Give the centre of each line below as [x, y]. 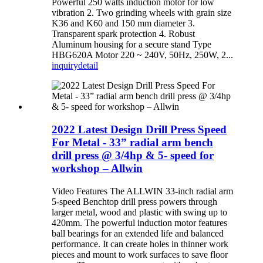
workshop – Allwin [97, 168]
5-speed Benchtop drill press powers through [134, 201]
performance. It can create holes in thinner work [140, 244]
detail [88, 66]
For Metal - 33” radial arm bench [132, 142]
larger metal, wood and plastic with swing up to [139, 212]
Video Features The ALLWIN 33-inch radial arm [142, 191]
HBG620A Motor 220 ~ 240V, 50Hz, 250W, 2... [142, 55]
